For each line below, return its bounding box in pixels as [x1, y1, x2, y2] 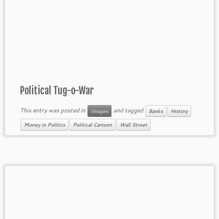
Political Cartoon [72, 121, 112, 129]
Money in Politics [23, 121, 65, 129]
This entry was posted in [20, 106, 87, 115]
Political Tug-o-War [20, 85, 94, 97]
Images [90, 108, 108, 115]
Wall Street [119, 121, 147, 129]
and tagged [111, 106, 145, 115]
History [170, 108, 188, 115]
